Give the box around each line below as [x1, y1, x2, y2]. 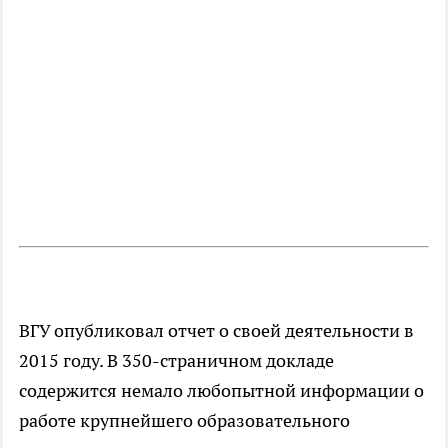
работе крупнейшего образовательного [19, 408, 350, 432]
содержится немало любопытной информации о [19, 378, 424, 402]
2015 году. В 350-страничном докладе [19, 348, 334, 372]
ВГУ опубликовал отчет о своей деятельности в [19, 318, 414, 342]
